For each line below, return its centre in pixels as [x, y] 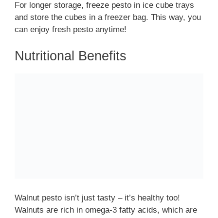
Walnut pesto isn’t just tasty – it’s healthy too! [97, 198]
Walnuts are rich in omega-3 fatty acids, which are [106, 210]
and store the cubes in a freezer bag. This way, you [108, 18]
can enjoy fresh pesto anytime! [71, 30]
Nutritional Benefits [71, 56]
